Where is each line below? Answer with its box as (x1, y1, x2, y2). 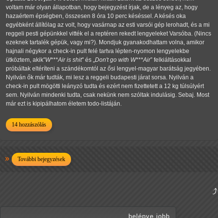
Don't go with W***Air (95, 56, 150, 64)
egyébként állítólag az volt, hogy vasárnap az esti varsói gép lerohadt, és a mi (6, 21, 210, 29)
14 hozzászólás (12, 121, 46, 128)
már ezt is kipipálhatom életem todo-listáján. (6, 100, 122, 108)
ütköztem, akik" (6, 56, 45, 64)
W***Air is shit (45, 56, 82, 64)
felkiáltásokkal (152, 56, 191, 64)
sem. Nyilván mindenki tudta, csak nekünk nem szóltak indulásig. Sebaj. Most (6, 91, 209, 99)
